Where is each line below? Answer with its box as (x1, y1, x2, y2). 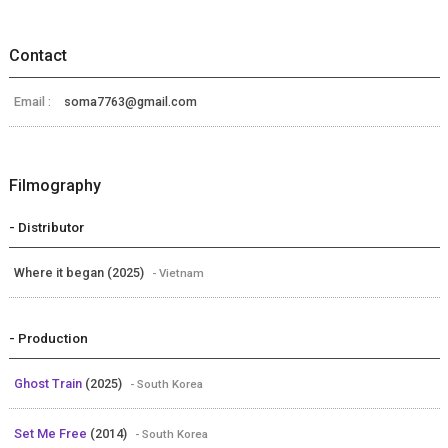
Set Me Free (13, 425, 90, 441)
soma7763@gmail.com (63, 94, 197, 109)
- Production (8, 329, 88, 346)
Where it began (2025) (13, 264, 147, 280)
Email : (13, 93, 54, 109)
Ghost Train (13, 375, 85, 391)
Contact (8, 45, 67, 65)
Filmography (8, 175, 101, 195)
